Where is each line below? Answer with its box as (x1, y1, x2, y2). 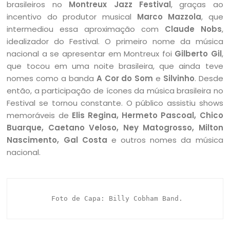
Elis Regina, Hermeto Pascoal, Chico (71, 109, 223, 121)
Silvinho (163, 72, 195, 84)
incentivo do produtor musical (7, 11, 137, 22)
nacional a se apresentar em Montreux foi (7, 48, 175, 59)
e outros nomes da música (107, 134, 223, 145)
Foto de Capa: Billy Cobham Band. (47, 194, 183, 202)
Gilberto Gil (175, 48, 222, 59)
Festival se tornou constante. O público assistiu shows (7, 97, 223, 108)
